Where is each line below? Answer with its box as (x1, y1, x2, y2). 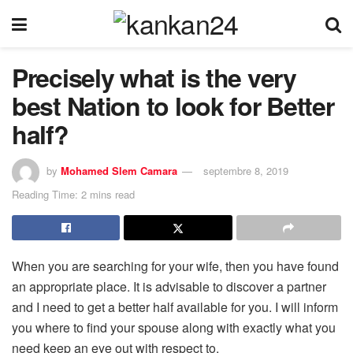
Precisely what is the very (12, 59, 296, 95)
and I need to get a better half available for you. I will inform (12, 297, 338, 316)
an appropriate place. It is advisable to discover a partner (12, 277, 326, 295)
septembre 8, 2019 (203, 162, 288, 178)
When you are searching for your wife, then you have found (12, 256, 339, 275)
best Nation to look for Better (12, 87, 334, 124)
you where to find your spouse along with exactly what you (12, 318, 336, 336)
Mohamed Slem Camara (61, 162, 177, 178)
